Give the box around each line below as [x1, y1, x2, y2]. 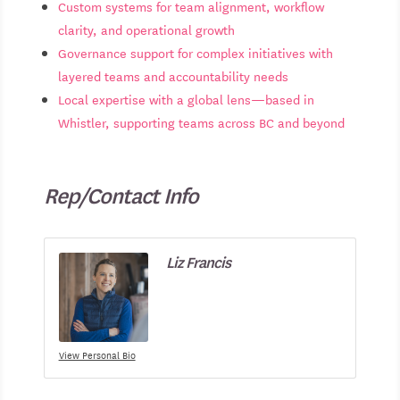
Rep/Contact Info [43, 179, 198, 210]
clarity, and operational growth [57, 19, 235, 39]
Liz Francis [165, 249, 230, 272]
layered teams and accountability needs [57, 65, 288, 86]
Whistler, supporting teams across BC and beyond [57, 112, 345, 132]
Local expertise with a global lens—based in [57, 88, 314, 109]
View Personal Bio [58, 346, 136, 362]
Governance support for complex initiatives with [57, 42, 333, 62]
